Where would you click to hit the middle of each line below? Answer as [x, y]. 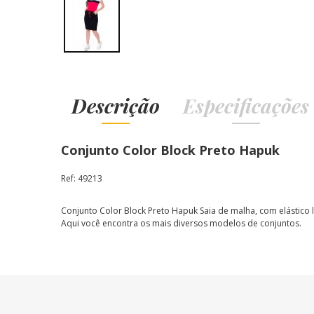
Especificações [246, 105]
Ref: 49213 [82, 178]
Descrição [116, 105]
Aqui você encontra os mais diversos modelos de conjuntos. [182, 223]
